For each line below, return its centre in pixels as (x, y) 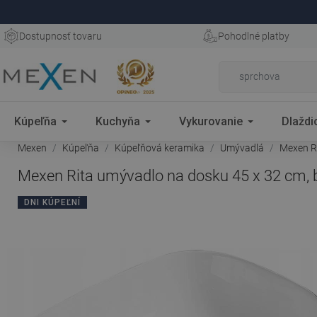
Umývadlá (242, 148)
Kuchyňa (118, 121)
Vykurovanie (211, 121)
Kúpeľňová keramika (160, 148)
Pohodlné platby (253, 36)
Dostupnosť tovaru (60, 36)
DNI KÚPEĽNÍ (52, 202)
